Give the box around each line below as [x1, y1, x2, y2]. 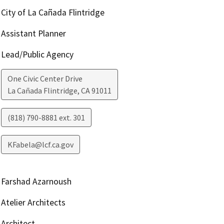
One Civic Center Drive [7, 73, 82, 84]
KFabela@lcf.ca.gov [7, 139, 73, 150]
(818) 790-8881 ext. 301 [7, 112, 85, 123]
